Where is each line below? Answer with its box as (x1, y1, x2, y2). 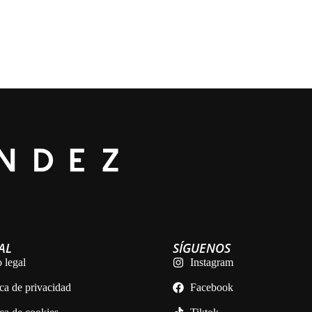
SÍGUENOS (173, 240, 231, 257)
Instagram (190, 256, 234, 269)
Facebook (190, 281, 234, 294)
